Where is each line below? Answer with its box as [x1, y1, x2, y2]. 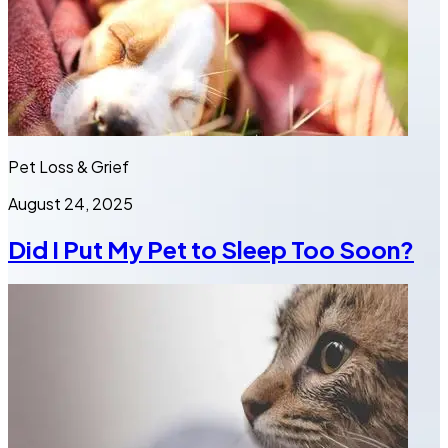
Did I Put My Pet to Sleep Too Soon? [8, 234, 414, 265]
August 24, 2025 [8, 193, 133, 215]
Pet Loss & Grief [8, 156, 129, 178]
